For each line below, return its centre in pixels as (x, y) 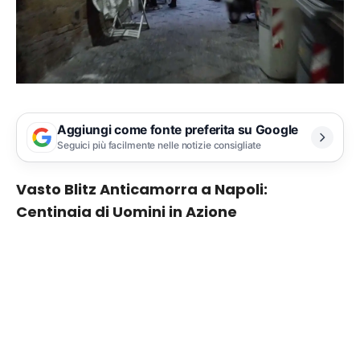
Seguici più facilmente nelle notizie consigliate (160, 145)
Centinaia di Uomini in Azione (127, 211)
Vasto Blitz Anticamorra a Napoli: (142, 189)
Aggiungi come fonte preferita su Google (178, 130)
